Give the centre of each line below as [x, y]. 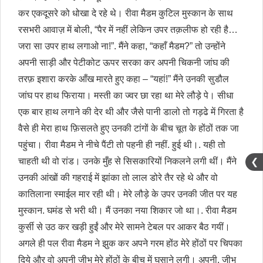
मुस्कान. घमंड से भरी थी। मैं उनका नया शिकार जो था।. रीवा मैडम [127, 211]
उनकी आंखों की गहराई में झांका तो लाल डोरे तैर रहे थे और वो [118, 178]
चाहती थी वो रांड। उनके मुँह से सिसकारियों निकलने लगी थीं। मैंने [127, 161]
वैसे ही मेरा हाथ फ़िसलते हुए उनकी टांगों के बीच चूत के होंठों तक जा [129, 129]
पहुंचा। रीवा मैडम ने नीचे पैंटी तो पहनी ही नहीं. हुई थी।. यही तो [122, 145]
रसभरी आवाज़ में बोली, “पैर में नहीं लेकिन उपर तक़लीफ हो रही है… [128, 30]
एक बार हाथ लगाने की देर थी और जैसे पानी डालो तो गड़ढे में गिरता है [131, 112]
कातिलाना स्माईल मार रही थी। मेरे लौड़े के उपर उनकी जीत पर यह [128, 194]
